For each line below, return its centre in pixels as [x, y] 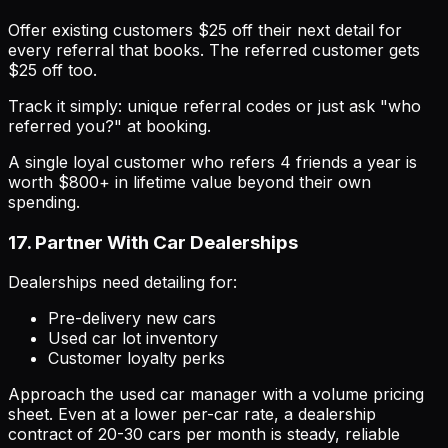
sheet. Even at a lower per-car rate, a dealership [192, 414]
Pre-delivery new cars [132, 318]
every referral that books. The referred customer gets [214, 49]
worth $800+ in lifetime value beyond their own [189, 181]
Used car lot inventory [133, 338]
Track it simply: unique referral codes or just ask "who [214, 105]
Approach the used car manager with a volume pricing [216, 394]
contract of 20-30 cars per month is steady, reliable [204, 434]
